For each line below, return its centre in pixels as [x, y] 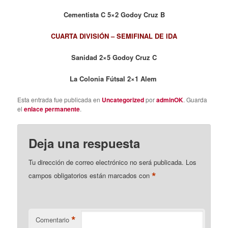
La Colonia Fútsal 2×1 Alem [114, 79]
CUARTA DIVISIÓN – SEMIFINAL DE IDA [114, 36]
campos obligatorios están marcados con [90, 175]
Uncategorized [123, 99]
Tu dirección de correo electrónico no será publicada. [106, 162]
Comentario [53, 219]
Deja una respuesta [84, 143]
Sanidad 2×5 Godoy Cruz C [114, 58]
